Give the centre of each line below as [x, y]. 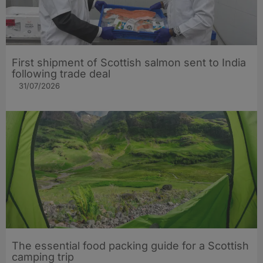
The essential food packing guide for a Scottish [130, 246]
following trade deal [61, 74]
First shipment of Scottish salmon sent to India [129, 63]
